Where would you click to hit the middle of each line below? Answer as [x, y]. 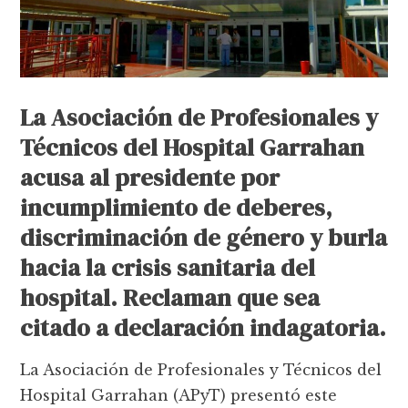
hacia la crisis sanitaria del [168, 268]
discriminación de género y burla [204, 238]
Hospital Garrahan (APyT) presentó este [179, 395]
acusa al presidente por [150, 178]
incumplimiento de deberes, [177, 208]
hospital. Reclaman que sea [170, 298]
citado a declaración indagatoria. [204, 328]
